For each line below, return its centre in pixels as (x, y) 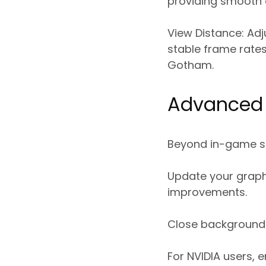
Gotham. (191, 65)
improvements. (207, 192)
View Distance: (206, 33)
